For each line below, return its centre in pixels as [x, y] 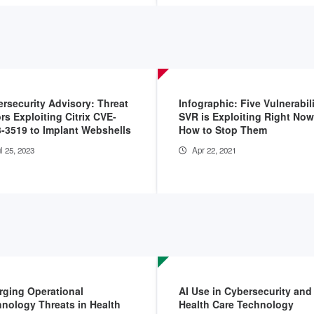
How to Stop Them [223, 129]
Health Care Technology [236, 304]
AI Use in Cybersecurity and [245, 291]
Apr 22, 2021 [214, 150]
